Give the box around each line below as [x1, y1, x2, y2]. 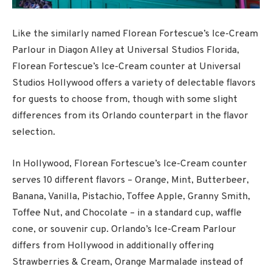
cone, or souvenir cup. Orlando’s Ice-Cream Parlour [12, 223, 236, 236]
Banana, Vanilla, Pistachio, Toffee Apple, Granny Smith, [12, 191, 250, 203]
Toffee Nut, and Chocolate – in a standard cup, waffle [12, 207, 242, 220]
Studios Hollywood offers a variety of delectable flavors [12, 77, 256, 90]
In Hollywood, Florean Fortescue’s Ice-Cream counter [12, 158, 247, 171]
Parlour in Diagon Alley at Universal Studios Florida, [12, 44, 239, 57]
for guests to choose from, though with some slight [12, 93, 237, 106]
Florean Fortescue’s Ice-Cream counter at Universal [12, 61, 241, 73]
